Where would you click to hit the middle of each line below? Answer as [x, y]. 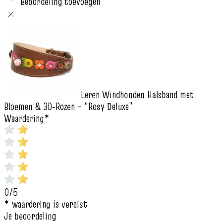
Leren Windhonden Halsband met [137, 94]
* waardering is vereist [46, 204]
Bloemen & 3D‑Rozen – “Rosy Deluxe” [68, 106]
